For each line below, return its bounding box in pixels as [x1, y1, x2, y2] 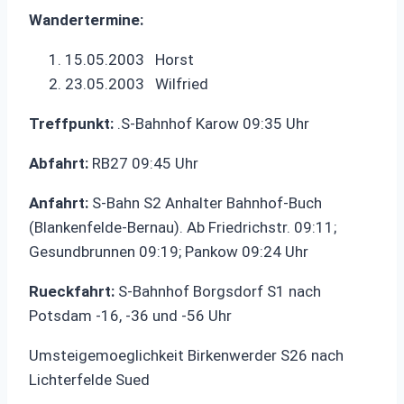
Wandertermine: [29, 10, 143, 29]
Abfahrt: [29, 153, 88, 172]
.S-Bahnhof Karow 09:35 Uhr [114, 114, 309, 133]
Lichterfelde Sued [29, 370, 150, 389]
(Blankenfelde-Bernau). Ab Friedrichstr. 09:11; [29, 217, 336, 236]
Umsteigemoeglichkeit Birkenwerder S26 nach [29, 345, 344, 364]
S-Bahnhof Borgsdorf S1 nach [118, 281, 321, 300]
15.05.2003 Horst [65, 50, 194, 69]
